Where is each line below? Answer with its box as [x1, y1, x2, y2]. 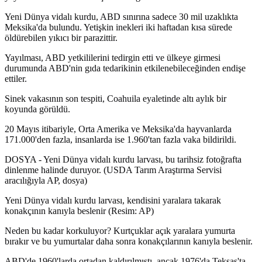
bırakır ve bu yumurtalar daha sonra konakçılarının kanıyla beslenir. [5, 236, 253, 247]
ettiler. [5, 74, 27, 84]
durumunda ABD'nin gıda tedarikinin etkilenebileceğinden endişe [5, 63, 246, 74]
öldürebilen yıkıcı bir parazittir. [5, 33, 118, 43]
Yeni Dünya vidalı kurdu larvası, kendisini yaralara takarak [5, 195, 221, 206]
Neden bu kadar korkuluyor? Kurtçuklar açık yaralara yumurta [5, 226, 235, 236]
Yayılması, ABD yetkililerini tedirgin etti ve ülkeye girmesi [5, 53, 220, 63]
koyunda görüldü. [5, 104, 70, 115]
